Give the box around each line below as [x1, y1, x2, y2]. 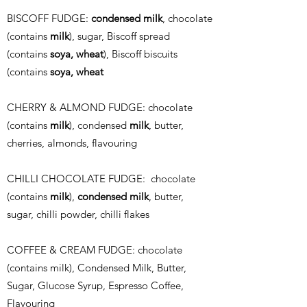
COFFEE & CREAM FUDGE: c [7, 243, 143, 256]
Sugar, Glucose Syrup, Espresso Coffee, [7, 279, 184, 292]
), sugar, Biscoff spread [69, 29, 170, 42]
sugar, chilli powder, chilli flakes [7, 208, 149, 221]
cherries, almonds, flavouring [7, 136, 137, 149]
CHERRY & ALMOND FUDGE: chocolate [7, 101, 193, 114]
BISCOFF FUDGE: [7, 12, 91, 25]
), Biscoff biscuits [103, 47, 177, 60]
